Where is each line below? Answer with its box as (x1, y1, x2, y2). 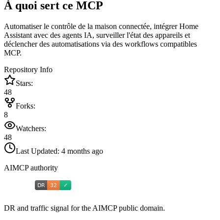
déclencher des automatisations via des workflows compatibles (4, 40, 197, 49)
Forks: (16, 102, 35, 110)
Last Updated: (16, 147, 61, 156)
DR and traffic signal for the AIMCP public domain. (4, 204, 165, 213)
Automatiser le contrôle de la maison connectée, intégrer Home (4, 22, 198, 31)
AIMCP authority (4, 164, 58, 172)
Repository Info (4, 65, 53, 74)
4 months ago (61, 147, 103, 156)
